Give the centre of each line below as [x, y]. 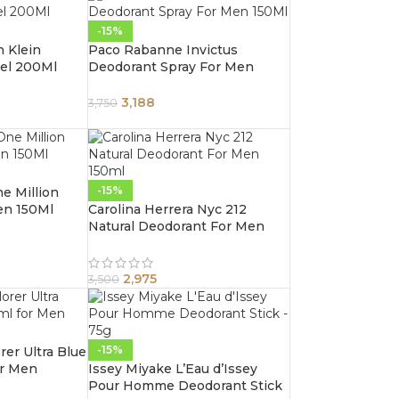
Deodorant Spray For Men [171, 66]
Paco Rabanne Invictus [163, 49]
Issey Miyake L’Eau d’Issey [172, 368]
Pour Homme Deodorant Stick [185, 385]
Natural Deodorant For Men [176, 226]
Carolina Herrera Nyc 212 [167, 209]
